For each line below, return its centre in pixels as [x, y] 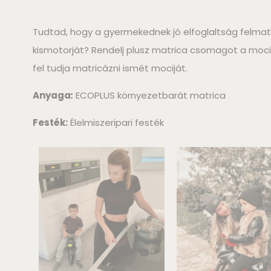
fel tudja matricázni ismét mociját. [110, 68]
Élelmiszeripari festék [116, 123]
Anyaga [51, 96]
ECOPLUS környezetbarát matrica [149, 96]
